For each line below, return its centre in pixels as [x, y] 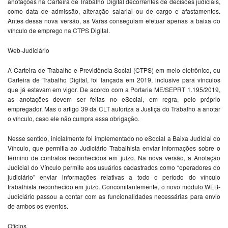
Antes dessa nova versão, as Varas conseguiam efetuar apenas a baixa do [114, 21]
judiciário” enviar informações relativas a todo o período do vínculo [114, 177]
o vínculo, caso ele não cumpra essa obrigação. [74, 119]
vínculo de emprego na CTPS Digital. [59, 31]
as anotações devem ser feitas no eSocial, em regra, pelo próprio [114, 99]
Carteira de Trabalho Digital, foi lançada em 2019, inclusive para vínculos [114, 80]
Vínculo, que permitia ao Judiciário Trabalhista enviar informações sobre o [114, 148]
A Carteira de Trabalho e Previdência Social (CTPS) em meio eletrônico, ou [114, 70]
